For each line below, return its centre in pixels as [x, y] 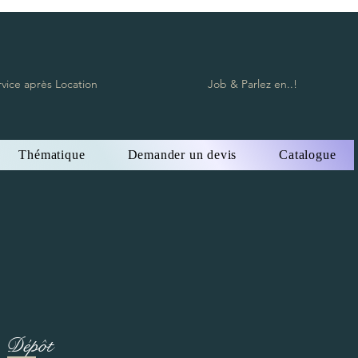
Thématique [52, 154]
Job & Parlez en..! [253, 84]
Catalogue [308, 154]
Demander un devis [182, 154]
